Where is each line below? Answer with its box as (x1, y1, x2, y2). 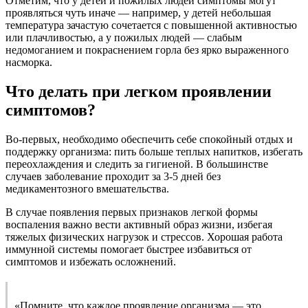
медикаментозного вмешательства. (5, 182, 169, 195)
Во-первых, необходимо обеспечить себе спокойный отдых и (5, 133, 293, 145)
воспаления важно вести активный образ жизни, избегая (5, 218, 272, 230)
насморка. (5, 56, 52, 69)
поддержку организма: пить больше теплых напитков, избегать (5, 145, 302, 157)
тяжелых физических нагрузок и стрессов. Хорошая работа (5, 230, 283, 243)
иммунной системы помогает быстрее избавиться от (5, 243, 252, 255)
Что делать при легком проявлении (5, 82, 272, 100)
